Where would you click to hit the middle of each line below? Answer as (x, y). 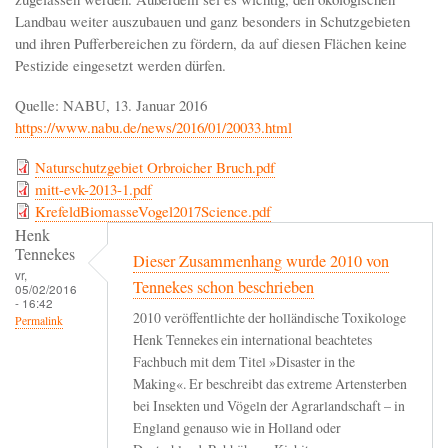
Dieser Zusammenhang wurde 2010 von (261, 261)
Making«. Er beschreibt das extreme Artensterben (270, 384)
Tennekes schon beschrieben (223, 287)
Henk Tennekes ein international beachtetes (252, 340)
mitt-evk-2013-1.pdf (93, 188)
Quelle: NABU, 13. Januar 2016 (111, 104)
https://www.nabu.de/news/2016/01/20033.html (153, 126)
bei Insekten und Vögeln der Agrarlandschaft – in (269, 406)
